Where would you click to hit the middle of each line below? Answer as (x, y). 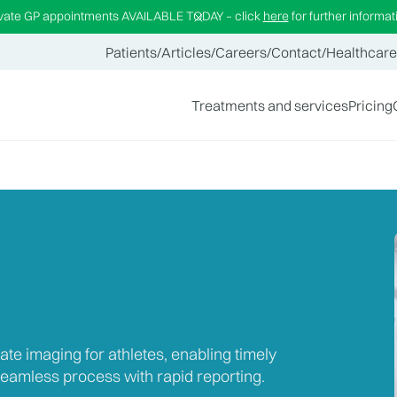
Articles (186, 52)
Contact (296, 52)
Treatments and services (270, 105)
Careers (241, 52)
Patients (131, 52)
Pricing (370, 105)
